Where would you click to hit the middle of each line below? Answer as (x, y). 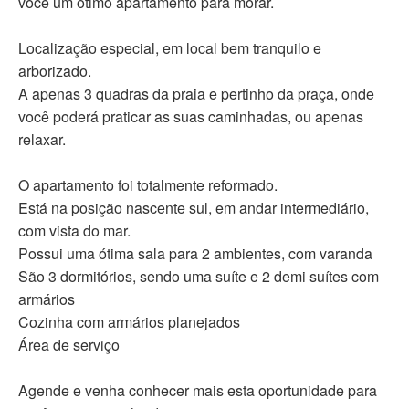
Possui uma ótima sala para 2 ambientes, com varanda (195, 254)
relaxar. (42, 140)
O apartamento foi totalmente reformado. (148, 185)
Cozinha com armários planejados (129, 322)
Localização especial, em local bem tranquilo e (170, 48)
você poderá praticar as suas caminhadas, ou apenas (191, 117)
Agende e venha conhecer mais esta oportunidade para (198, 391)
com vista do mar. (74, 231)
